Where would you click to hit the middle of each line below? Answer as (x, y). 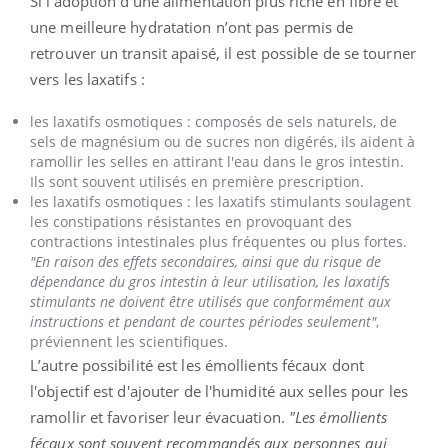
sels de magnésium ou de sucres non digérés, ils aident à (222, 141)
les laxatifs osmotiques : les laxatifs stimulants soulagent (220, 201)
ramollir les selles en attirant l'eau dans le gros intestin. (217, 161)
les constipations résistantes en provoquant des (191, 221)
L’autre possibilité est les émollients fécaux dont (197, 364)
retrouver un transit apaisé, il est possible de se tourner (223, 52)
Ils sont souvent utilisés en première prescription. (197, 181)
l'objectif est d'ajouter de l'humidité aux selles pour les (219, 390)
